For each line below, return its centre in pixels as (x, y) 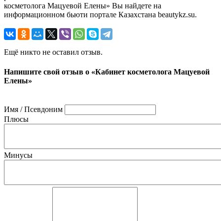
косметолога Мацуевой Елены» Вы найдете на (83, 6)
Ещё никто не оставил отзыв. (53, 52)
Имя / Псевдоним (33, 109)
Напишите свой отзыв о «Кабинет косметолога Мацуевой (107, 72)
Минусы (18, 155)
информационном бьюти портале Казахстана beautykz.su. (100, 15)
